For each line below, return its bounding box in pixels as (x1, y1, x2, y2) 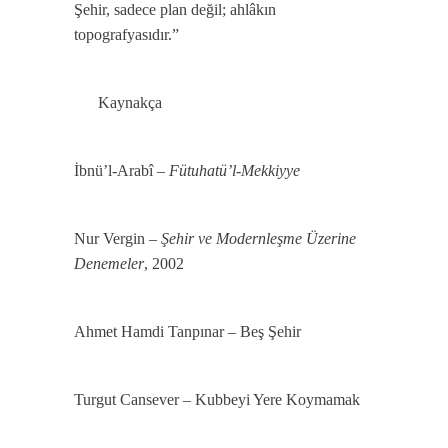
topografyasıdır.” (74, 26, 179, 43)
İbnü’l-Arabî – (74, 162, 169, 179)
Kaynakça (94, 94, 162, 111)
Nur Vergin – (74, 230, 161, 247)
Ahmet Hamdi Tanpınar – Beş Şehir (74, 323, 301, 340)
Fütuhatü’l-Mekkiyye (169, 162, 300, 179)
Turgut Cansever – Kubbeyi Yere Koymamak (74, 391, 360, 408)
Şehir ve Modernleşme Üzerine (161, 230, 356, 247)
